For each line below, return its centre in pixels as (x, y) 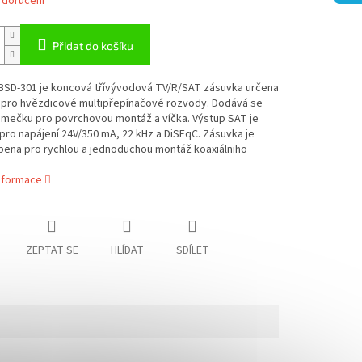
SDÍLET (192, 251)
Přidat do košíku (93, 46)
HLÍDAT (127, 251)
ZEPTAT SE (52, 251)
